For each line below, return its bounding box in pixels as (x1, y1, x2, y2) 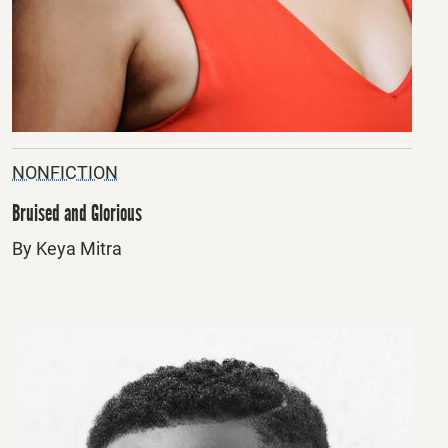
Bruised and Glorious (12, 198, 142, 227)
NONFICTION (12, 161, 118, 183)
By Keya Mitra (12, 237, 122, 259)
